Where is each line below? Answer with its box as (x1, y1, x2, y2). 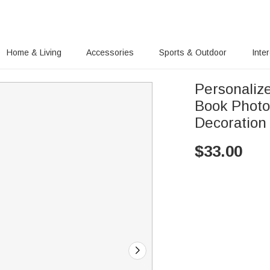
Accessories (86, 48, 134, 57)
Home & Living (6, 48, 61, 57)
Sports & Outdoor (159, 48, 227, 57)
